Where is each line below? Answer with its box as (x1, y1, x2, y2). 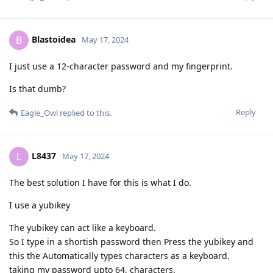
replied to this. (58, 107, 112, 118)
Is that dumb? (9, 82, 66, 94)
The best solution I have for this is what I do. (9, 176, 191, 188)
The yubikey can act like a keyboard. (9, 221, 156, 233)
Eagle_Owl (21, 107, 58, 118)
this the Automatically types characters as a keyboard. (9, 249, 230, 261)
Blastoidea (32, 33, 76, 45)
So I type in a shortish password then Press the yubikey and (9, 235, 253, 247)
